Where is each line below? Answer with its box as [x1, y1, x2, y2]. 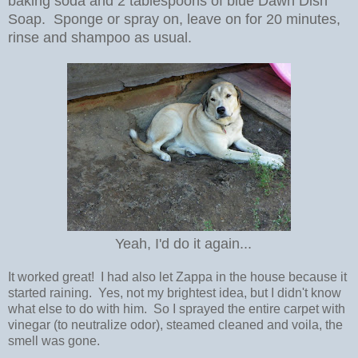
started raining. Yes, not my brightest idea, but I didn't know [8, 286, 341, 300]
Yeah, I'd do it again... [106, 236, 252, 253]
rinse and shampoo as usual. [8, 30, 192, 46]
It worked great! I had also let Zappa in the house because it [8, 270, 347, 284]
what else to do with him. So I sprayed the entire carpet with [8, 302, 345, 316]
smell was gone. [8, 334, 100, 348]
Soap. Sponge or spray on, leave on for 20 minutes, [8, 11, 340, 28]
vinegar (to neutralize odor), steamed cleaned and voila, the [8, 318, 343, 332]
